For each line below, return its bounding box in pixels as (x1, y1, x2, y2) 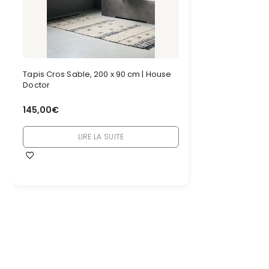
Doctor (23, 79, 50, 91)
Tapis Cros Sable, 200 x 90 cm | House (23, 68, 172, 80)
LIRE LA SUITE (77, 131, 124, 142)
